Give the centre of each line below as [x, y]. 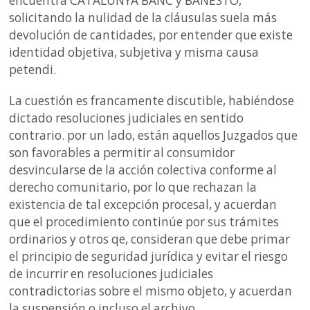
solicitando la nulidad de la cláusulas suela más [143, 17]
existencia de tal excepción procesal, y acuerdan [143, 204]
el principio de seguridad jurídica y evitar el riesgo [149, 256]
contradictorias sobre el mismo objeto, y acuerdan [151, 291]
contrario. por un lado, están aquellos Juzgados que [154, 135]
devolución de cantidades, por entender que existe [151, 35]
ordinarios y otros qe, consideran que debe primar [150, 239]
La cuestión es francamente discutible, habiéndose [152, 100]
